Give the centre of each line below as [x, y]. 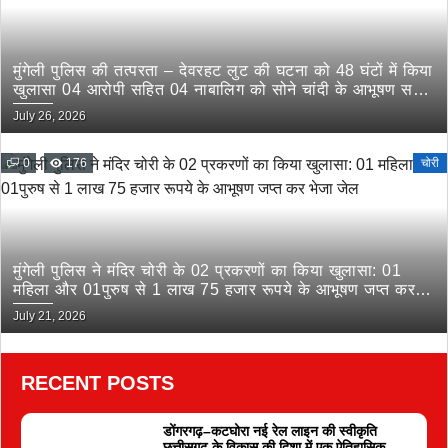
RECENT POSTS [97, 383]
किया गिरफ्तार [55, 108]
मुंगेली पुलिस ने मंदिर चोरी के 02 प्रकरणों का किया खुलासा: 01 [207, 270]
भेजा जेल [40, 308]
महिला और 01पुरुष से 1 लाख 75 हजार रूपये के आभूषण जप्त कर [214, 289]
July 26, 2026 [49, 116]
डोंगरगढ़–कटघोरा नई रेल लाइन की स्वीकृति [269, 431]
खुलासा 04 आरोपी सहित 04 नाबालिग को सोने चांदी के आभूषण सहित [224, 89]
